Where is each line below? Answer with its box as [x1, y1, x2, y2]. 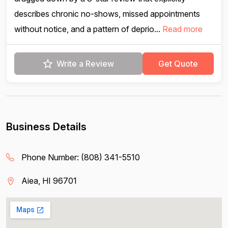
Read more [162, 24, 203, 34]
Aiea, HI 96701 [21, 176, 77, 186]
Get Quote [158, 59, 198, 69]
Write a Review [56, 59, 114, 69]
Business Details [6, 121, 87, 133]
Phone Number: [21, 152, 81, 162]
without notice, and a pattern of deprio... [14, 24, 162, 34]
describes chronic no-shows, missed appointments [14, 9, 200, 19]
